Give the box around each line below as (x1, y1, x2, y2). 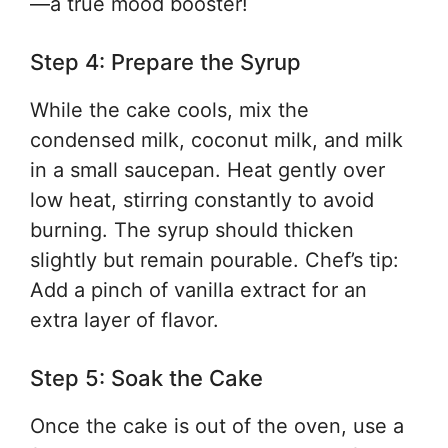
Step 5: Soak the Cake (30, 365, 263, 391)
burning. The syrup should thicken (30, 218, 354, 242)
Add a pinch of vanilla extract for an (30, 278, 367, 302)
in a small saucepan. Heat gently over (30, 158, 385, 182)
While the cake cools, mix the (30, 98, 309, 122)
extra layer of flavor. (30, 308, 219, 332)
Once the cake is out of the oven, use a (30, 414, 404, 438)
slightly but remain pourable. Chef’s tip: (30, 248, 399, 272)
